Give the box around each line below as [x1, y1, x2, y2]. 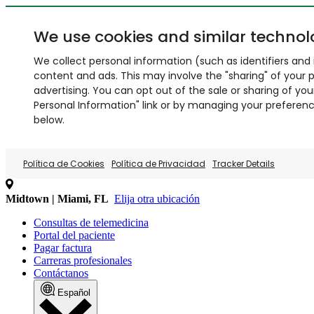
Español [57, 287, 90, 298]
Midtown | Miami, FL [6, 193, 109, 205]
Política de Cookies [23, 158, 104, 170]
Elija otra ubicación [114, 193, 200, 205]
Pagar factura [34, 242, 92, 254]
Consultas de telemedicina [34, 217, 149, 228]
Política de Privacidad [111, 158, 205, 170]
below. [34, 113, 64, 127]
